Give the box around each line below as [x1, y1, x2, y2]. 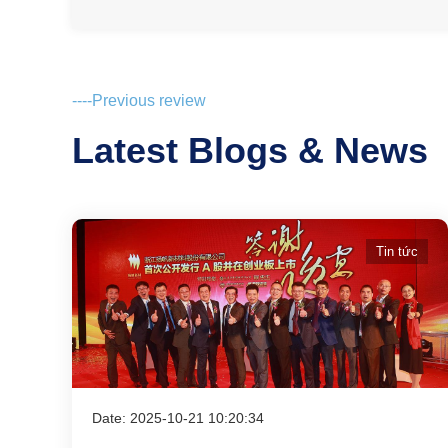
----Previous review [72, 92, 206, 109]
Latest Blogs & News [72, 130, 428, 171]
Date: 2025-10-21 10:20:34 [92, 410, 264, 427]
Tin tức [375, 244, 418, 259]
